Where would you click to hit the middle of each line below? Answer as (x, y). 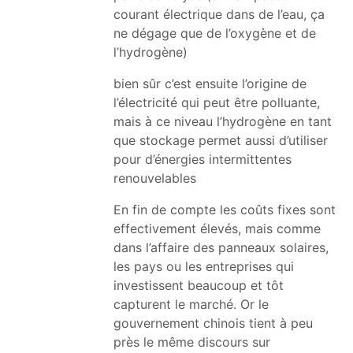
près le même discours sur (192, 342)
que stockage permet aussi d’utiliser (221, 140)
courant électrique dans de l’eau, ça (219, 14)
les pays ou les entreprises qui (204, 266)
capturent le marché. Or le (191, 304)
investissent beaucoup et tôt (199, 285)
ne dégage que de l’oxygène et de (215, 33)
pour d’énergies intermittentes (203, 159)
